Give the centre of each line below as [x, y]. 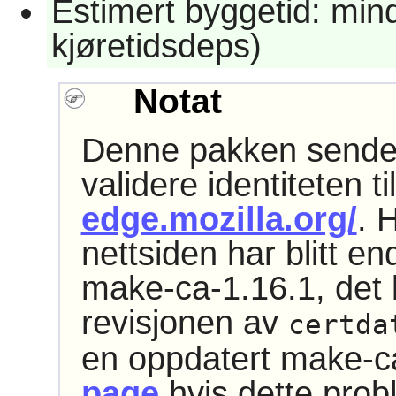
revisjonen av [184, 323]
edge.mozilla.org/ [219, 220]
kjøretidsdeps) [156, 46]
